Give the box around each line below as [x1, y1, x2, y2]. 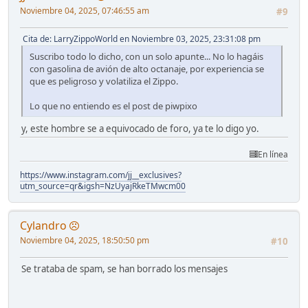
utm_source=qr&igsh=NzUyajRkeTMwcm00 [20, 179, 186, 192]
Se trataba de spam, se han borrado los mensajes [21, 262, 228, 275]
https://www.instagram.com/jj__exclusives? [20, 168, 181, 181]
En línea [258, 148, 288, 160]
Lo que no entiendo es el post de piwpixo [30, 99, 197, 112]
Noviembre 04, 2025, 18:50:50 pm [20, 234, 149, 246]
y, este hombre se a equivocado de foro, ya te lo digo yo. [21, 122, 259, 135]
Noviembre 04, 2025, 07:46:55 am [20, 4, 149, 16]
